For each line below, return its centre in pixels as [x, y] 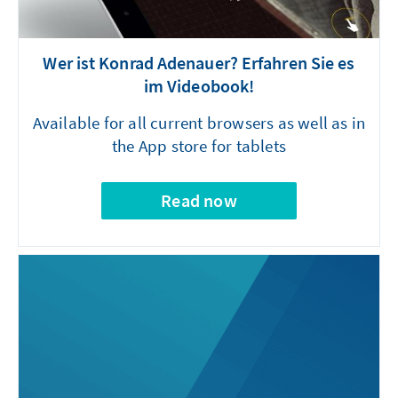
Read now [199, 201]
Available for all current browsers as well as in [199, 123]
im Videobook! [199, 86]
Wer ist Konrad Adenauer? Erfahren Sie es [199, 63]
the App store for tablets [199, 146]
